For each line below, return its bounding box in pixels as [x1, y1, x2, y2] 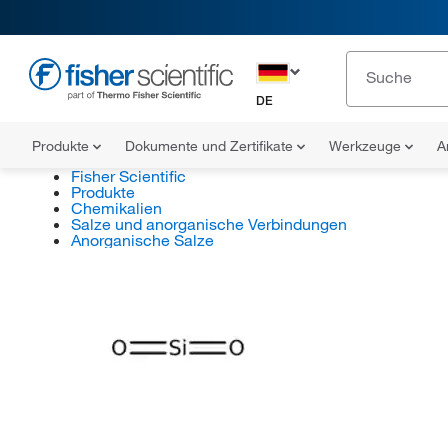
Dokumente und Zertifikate [125, 137, 297, 155]
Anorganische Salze [70, 230, 214, 250]
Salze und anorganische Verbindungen [70, 214, 347, 234]
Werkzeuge [329, 137, 405, 155]
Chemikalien [70, 198, 162, 218]
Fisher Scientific [70, 166, 186, 186]
